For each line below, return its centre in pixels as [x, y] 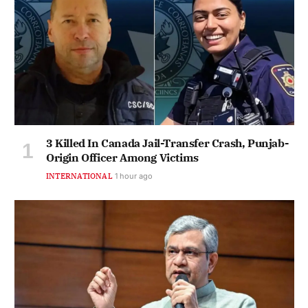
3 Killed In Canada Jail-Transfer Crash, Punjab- [167, 143]
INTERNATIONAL [79, 176]
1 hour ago [133, 176]
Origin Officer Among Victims [122, 158]
